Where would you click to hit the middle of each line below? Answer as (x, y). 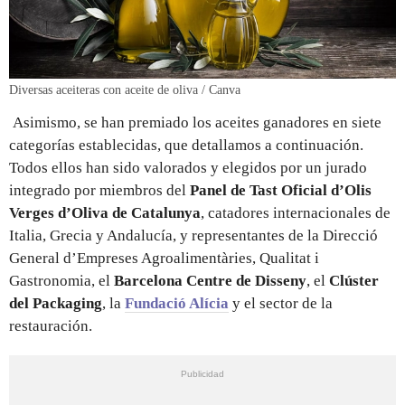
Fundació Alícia (177, 303)
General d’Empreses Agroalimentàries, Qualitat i (164, 258)
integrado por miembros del (99, 190)
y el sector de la (283, 303)
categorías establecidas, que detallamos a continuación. (186, 145)
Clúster (354, 280)
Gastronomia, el (61, 280)
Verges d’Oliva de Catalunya (105, 212)
